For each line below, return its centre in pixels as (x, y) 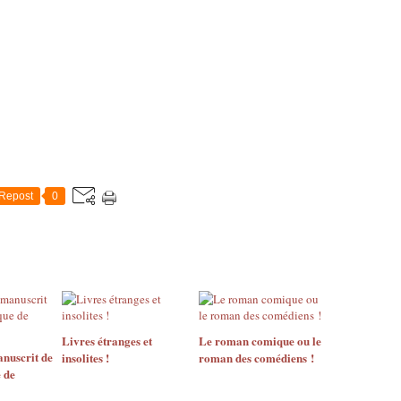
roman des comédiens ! (256, 358)
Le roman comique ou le (260, 341)
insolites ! (85, 358)
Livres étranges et (107, 341)
